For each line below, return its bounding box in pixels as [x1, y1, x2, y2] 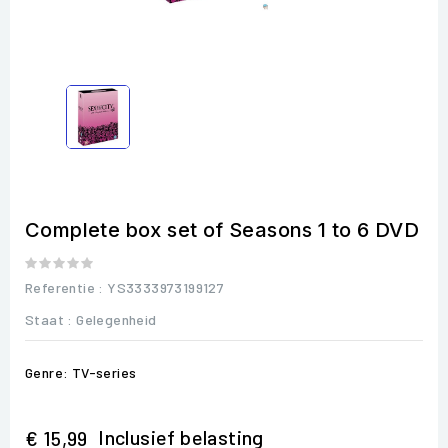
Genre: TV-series [25, 363, 137, 381]
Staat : [25, 310, 73, 328]
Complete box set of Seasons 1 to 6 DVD [25, 217, 420, 242]
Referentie [25, 278, 95, 296]
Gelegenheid [76, 310, 157, 328]
